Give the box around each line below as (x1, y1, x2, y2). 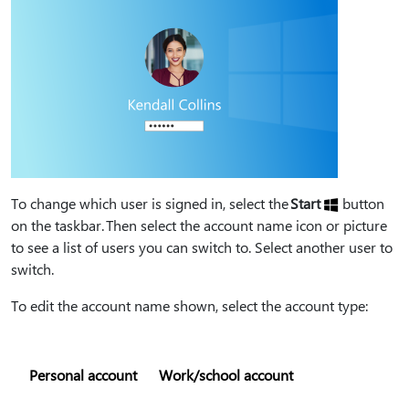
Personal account (29, 365, 137, 384)
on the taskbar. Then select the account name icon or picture (11, 215, 387, 235)
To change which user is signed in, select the (11, 194, 290, 213)
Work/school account (159, 365, 293, 384)
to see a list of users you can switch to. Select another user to (11, 237, 393, 257)
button (339, 194, 384, 213)
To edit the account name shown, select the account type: (11, 296, 368, 315)
